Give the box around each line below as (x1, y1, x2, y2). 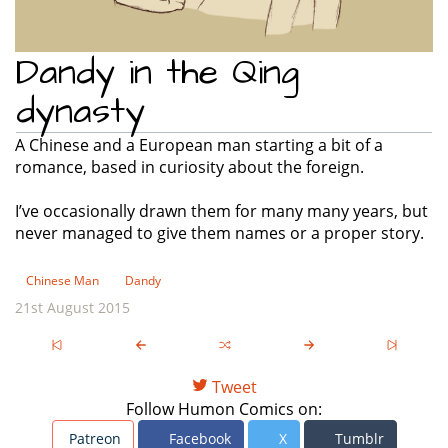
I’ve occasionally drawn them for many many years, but (15, 199, 428, 222)
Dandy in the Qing (16, 46, 299, 98)
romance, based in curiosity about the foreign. (15, 155, 364, 178)
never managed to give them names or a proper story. (15, 221, 424, 244)
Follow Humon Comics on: (126, 397, 322, 420)
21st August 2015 (15, 297, 130, 317)
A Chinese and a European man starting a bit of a (15, 133, 383, 156)
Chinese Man (26, 271, 99, 289)
